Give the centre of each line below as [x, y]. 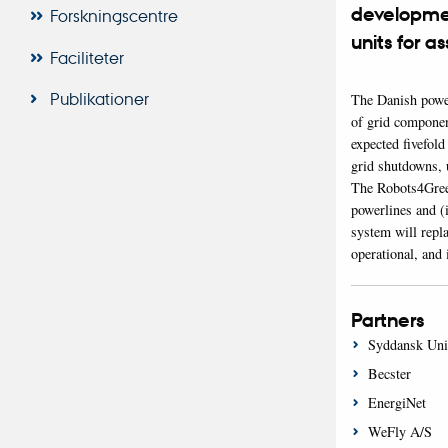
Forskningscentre [113, 16]
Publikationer [99, 98]
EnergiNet [396, 402]
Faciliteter [86, 57]
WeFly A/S [399, 431]
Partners [387, 319]
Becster [389, 373]
